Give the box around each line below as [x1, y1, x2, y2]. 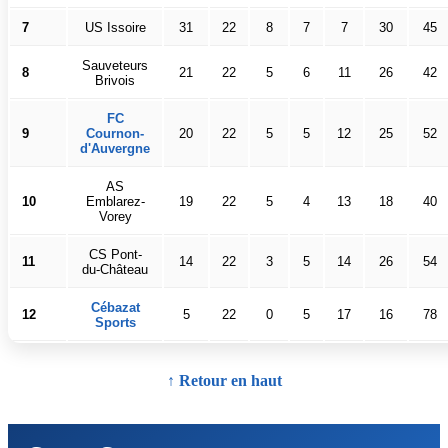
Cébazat [90, 300, 140, 315]
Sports [94, 315, 136, 330]
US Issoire [84, 20, 146, 35]
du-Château [82, 262, 148, 277]
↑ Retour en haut [166, 372, 282, 389]
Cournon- [86, 126, 144, 141]
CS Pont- [88, 247, 142, 262]
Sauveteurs [82, 58, 148, 73]
